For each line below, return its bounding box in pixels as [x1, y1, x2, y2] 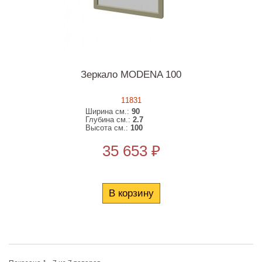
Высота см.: [85, 123, 131, 132]
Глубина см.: [85, 115, 133, 124]
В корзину [108, 188, 154, 199]
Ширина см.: [85, 107, 132, 116]
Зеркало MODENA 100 [81, 69, 181, 80]
